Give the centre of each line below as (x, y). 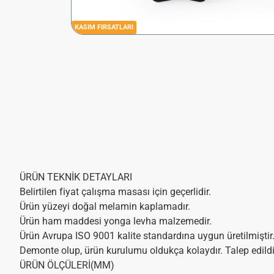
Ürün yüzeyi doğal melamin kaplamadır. (105, 206)
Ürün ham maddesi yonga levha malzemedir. (116, 221)
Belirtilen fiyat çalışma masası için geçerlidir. (115, 191)
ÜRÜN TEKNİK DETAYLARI (76, 177)
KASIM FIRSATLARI (104, 28)
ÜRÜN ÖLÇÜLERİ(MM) (67, 265)
